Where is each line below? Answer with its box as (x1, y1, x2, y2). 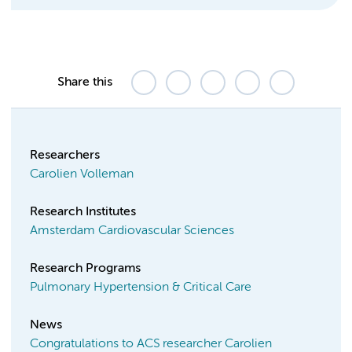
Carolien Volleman (30, 168, 134, 181)
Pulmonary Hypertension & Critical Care (30, 281, 251, 295)
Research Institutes (30, 206, 136, 219)
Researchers (30, 149, 100, 163)
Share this (57, 76, 112, 90)
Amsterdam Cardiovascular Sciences (30, 225, 234, 238)
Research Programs (30, 262, 141, 276)
